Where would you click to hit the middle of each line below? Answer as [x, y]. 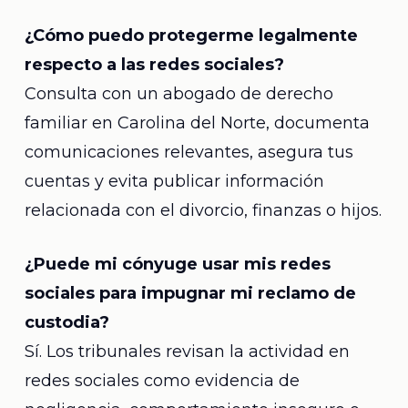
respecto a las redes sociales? [154, 65]
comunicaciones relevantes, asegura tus [189, 152]
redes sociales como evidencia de [162, 381]
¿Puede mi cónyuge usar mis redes [177, 264]
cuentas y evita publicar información [174, 181]
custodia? [66, 322]
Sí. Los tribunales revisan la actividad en [187, 352]
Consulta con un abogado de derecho [178, 94]
